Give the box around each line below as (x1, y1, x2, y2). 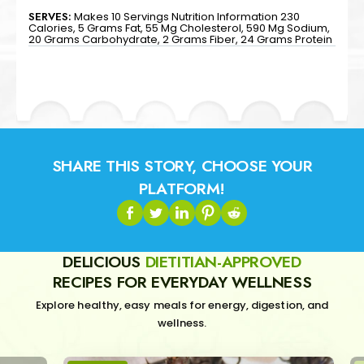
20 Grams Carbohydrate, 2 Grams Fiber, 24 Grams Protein (28, 31, 332, 47)
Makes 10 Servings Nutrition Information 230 (74, 8, 300, 24)
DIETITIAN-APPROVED (145, 249, 301, 273)
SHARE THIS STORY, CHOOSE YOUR (51, 154, 313, 177)
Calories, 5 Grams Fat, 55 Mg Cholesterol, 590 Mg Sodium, (28, 19, 330, 36)
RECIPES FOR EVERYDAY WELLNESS (52, 270, 312, 293)
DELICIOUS (63, 249, 145, 273)
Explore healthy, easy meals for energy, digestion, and (35, 297, 329, 313)
